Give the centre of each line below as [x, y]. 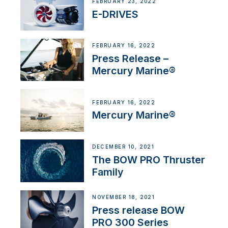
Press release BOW [139, 210]
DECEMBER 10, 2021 [123, 147]
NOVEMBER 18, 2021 [124, 197]
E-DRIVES [116, 14]
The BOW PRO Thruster [149, 160]
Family [108, 172]
